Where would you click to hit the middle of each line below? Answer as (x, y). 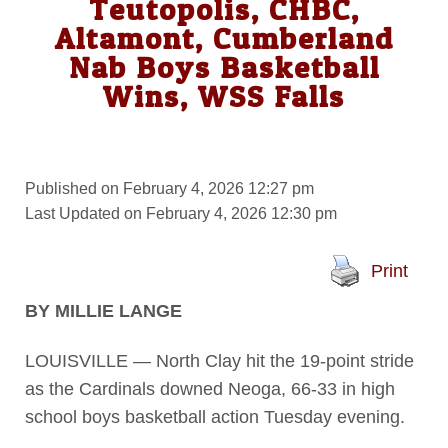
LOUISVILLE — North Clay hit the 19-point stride (219, 360)
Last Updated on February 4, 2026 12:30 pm (180, 214)
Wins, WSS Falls (224, 96)
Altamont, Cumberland (224, 38)
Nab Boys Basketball (224, 67)
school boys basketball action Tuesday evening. (214, 416)
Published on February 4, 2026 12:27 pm (169, 189)
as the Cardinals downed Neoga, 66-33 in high (209, 388)
